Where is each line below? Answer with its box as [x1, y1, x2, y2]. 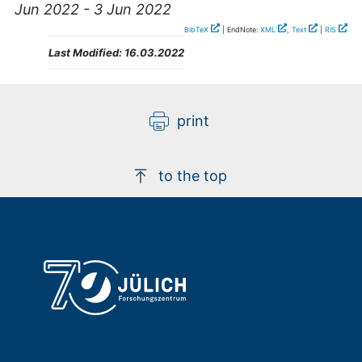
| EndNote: [220, 25, 260, 35]
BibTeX [184, 25, 208, 35]
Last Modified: [48, 46, 122, 60]
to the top [158, 167, 228, 185]
